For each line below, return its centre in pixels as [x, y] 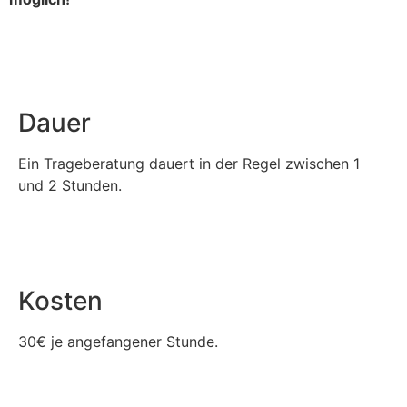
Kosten [60, 300]
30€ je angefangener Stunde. [118, 341]
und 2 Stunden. [70, 186]
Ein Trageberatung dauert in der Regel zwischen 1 [189, 164]
